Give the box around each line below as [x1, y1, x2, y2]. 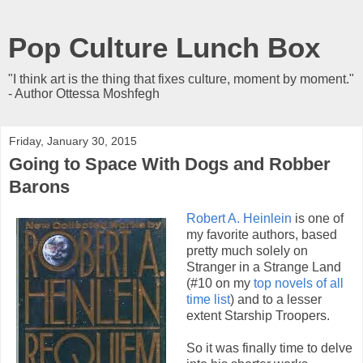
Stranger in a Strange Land [186, 259, 341, 274]
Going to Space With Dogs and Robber [9, 154, 331, 174]
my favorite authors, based [186, 227, 337, 241]
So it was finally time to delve [186, 340, 352, 355]
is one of [291, 211, 344, 225]
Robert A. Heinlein [186, 211, 292, 225]
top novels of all [253, 275, 344, 290]
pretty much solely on [186, 243, 308, 258]
